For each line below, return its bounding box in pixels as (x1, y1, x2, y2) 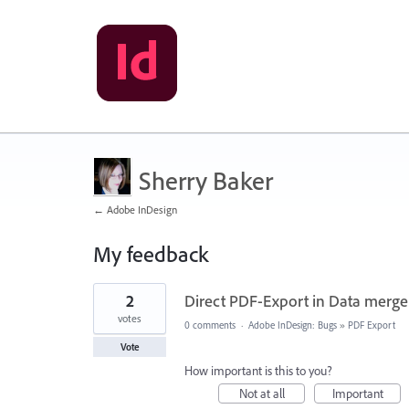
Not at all (238, 385, 285, 402)
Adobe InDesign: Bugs (248, 319, 337, 331)
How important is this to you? (184, 362, 332, 379)
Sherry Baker (139, 164, 273, 196)
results (93, 294, 125, 310)
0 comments (184, 319, 236, 331)
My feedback (93, 240, 208, 267)
